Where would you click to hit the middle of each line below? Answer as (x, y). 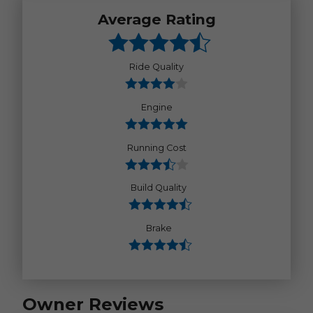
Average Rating (156, 19)
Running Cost (156, 147)
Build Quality (159, 188)
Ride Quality (156, 67)
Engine (156, 107)
